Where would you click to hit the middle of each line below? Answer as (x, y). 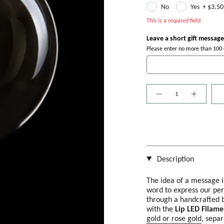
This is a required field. (174, 20)
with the (160, 208)
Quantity (157, 87)
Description (174, 158)
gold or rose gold (174, 218)
